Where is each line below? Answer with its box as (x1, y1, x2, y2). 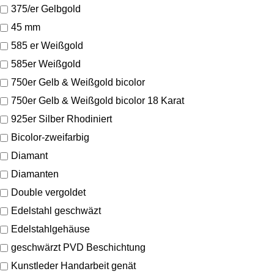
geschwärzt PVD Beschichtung (11, 242, 146, 253)
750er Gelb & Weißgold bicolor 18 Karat (11, 95, 184, 106)
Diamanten (11, 169, 59, 180)
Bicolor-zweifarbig (11, 132, 89, 143)
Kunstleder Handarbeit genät (11, 261, 136, 272)
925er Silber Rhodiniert (11, 114, 112, 125)
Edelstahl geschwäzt (11, 206, 101, 217)
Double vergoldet (11, 187, 86, 198)
